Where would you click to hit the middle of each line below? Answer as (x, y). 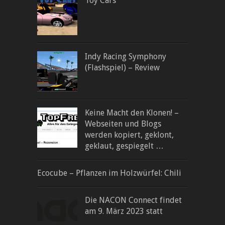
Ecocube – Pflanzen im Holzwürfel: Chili (109, 173)
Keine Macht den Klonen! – (132, 113)
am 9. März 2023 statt (124, 211)
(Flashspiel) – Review (122, 67)
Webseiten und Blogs (123, 124)
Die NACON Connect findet (133, 200)
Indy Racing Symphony (126, 56)
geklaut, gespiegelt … (124, 146)
